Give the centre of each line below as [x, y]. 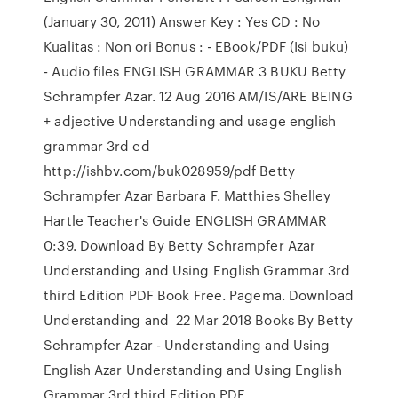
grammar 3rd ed [97, 146]
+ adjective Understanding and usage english [190, 121]
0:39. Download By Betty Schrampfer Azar [180, 245]
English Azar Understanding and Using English [193, 370]
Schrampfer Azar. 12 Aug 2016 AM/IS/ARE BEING [198, 96]
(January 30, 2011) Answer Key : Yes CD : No [182, 21]
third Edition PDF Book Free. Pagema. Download [199, 295]
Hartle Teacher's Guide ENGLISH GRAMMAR [187, 220]
